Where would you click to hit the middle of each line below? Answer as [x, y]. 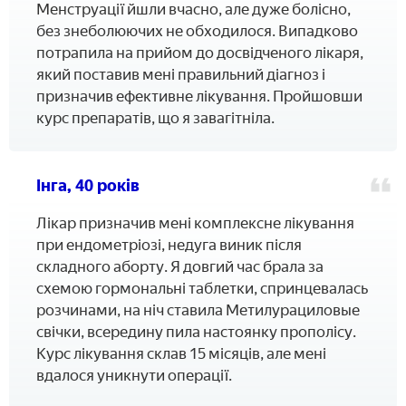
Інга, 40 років [88, 186]
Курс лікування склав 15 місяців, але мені [181, 354]
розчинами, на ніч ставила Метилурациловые [198, 310]
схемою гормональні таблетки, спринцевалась [202, 289]
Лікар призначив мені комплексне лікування [195, 223]
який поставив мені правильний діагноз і [181, 75]
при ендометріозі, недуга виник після [169, 245]
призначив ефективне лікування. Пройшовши [199, 97]
